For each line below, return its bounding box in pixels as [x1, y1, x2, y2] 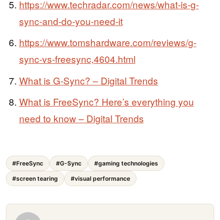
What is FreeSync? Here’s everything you [19, 95, 194, 109]
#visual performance [71, 174, 130, 182]
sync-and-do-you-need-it [19, 14, 123, 27]
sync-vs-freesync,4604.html [19, 52, 136, 66]
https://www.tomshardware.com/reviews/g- [19, 35, 196, 49]
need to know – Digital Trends [19, 111, 144, 125]
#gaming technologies [94, 159, 158, 167]
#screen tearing [12, 174, 58, 182]
